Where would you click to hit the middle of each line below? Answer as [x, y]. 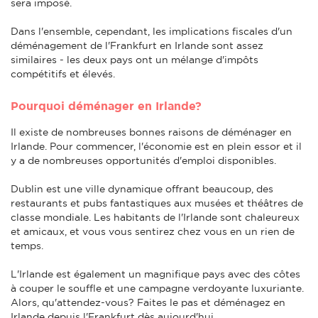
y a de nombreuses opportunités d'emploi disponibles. [143, 160]
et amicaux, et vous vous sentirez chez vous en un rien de [153, 231]
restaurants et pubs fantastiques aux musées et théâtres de [157, 203]
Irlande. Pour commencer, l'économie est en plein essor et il [156, 146]
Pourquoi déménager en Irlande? [106, 105]
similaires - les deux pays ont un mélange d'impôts [135, 59]
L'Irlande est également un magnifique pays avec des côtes [155, 274]
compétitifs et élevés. [63, 73]
